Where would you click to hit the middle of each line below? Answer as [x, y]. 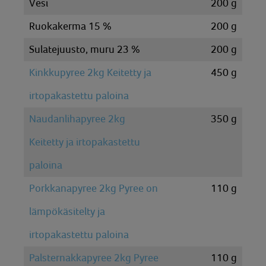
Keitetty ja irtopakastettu [85, 142]
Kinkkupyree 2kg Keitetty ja [90, 72]
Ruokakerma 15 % [70, 26]
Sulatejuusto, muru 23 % [85, 49]
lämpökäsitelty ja [67, 211]
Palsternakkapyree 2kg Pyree [94, 258]
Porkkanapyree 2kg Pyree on [94, 188]
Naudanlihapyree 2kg [77, 119]
